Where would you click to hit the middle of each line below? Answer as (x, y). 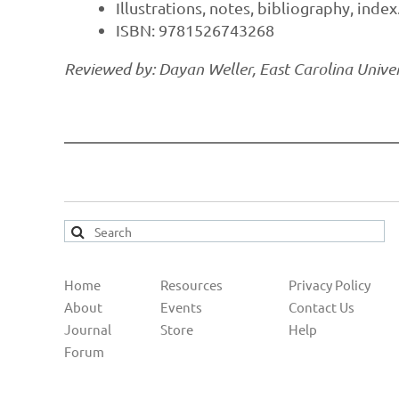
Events (181, 307)
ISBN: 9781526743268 (195, 30)
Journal (88, 330)
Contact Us (322, 307)
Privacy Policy (330, 285)
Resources (191, 285)
